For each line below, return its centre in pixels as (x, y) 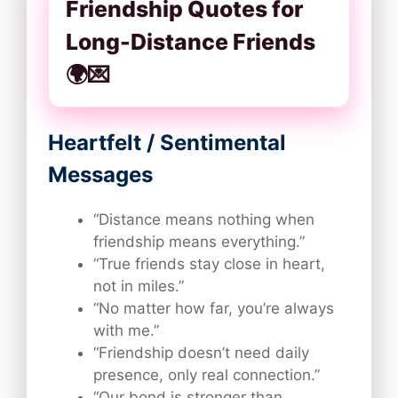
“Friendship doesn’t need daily (201, 353)
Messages (100, 175)
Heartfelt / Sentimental (167, 143)
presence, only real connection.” (207, 375)
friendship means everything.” (199, 242)
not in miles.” (139, 287)
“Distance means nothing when (204, 220)
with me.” (126, 331)
